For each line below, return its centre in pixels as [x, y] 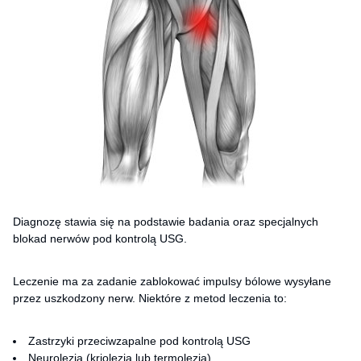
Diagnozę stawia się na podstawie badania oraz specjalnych [166, 221]
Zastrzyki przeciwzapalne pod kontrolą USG [139, 340]
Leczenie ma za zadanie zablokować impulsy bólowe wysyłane [172, 281]
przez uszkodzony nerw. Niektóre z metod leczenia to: [150, 298]
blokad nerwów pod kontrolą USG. [100, 238]
